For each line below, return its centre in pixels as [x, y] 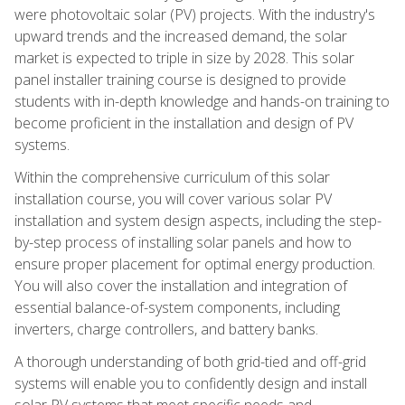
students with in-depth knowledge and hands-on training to [202, 101]
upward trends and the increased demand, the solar [181, 36]
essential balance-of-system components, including [177, 307]
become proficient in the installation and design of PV [184, 122]
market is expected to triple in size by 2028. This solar [184, 57]
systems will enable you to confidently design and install [191, 383]
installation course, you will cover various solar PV [173, 198]
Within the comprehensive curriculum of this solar [172, 177]
